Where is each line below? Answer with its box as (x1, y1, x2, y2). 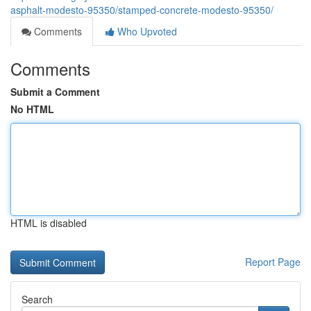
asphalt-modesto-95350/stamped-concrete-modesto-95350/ (10, 3, 274, 17)
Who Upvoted (115, 24, 177, 38)
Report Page (245, 255, 301, 269)
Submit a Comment (10, 85, 100, 99)
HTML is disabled (10, 216, 87, 230)
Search (22, 292, 53, 306)
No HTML (10, 102, 54, 116)
